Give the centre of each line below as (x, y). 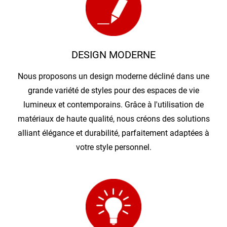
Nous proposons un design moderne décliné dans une (113, 77)
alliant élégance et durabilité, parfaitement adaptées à (113, 133)
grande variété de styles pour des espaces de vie (113, 91)
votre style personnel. (113, 147)
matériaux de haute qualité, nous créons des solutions (113, 119)
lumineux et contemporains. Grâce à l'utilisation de (113, 105)
